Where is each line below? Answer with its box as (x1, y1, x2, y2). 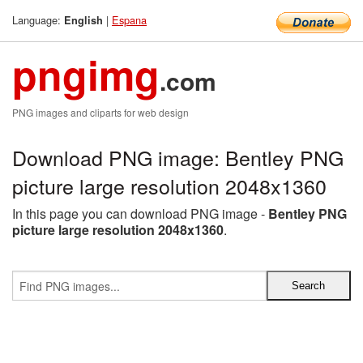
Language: (12, 12, 64, 28)
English (64, 13, 103, 28)
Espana (112, 12, 147, 28)
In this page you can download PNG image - (12, 204, 268, 223)
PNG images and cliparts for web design (12, 105, 189, 119)
